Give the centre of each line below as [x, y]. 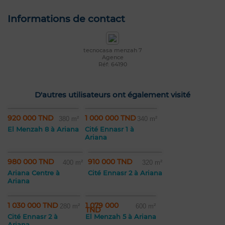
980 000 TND [31, 162]
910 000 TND [110, 162]
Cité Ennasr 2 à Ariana [125, 173]
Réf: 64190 [113, 65]
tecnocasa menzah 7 [113, 50]
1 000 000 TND [110, 118]
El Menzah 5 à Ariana [121, 217]
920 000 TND [31, 118]
